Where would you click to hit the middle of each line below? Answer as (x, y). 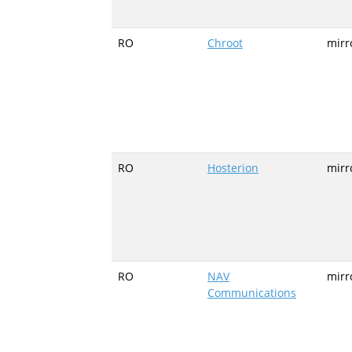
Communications (252, 293)
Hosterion (233, 168)
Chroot (225, 43)
